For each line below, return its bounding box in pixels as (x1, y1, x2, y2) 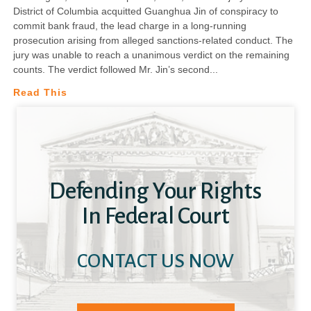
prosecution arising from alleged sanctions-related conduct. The (13, 34, 293, 46)
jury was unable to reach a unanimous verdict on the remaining (13, 49, 289, 60)
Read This (13, 86, 67, 98)
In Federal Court (81, 203, 230, 229)
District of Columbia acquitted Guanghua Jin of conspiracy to (13, 5, 278, 17)
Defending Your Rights (49, 178, 262, 204)
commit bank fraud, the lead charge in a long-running (13, 19, 246, 31)
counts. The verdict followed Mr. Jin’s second (13, 63, 210, 75)
